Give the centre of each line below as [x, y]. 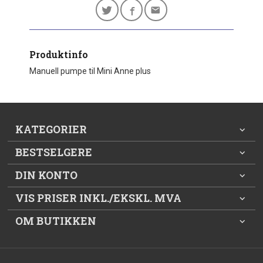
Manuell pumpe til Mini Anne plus [90, 71]
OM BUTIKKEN [56, 221]
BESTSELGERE [54, 152]
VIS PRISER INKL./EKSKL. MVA [99, 198]
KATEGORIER [51, 129]
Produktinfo [59, 54]
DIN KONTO [47, 175]
